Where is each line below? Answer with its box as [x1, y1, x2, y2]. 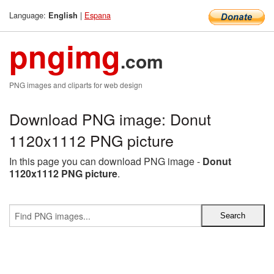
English [48, 10, 78, 21]
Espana [84, 9, 111, 21]
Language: [9, 9, 48, 21]
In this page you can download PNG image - [9, 154, 202, 168]
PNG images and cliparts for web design [9, 80, 143, 90]
